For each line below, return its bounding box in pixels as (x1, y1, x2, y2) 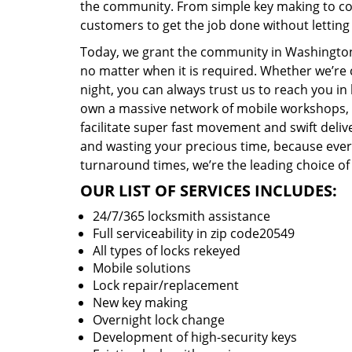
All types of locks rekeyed (93, 242, 240, 259)
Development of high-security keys (93, 328, 297, 346)
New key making (93, 294, 188, 311)
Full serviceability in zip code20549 (93, 225, 295, 242)
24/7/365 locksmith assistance (93, 207, 270, 225)
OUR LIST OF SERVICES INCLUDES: (80, 180, 337, 201)
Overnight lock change (93, 311, 225, 328)
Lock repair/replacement (93, 277, 239, 294)
